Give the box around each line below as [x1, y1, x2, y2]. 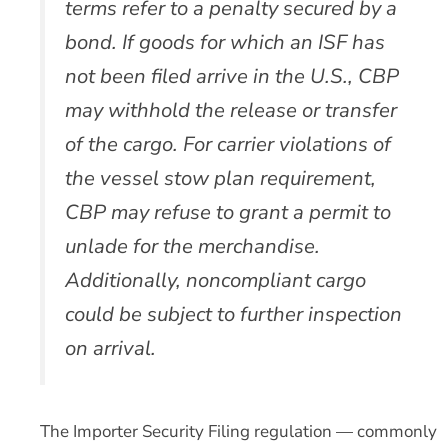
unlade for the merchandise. [65, 231, 320, 260]
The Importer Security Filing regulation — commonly [40, 420, 437, 444]
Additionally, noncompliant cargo [65, 265, 366, 294]
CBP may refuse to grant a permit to [65, 197, 391, 226]
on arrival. [65, 333, 156, 362]
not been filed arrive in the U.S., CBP [65, 61, 399, 90]
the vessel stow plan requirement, [65, 163, 376, 192]
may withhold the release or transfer [65, 95, 397, 124]
